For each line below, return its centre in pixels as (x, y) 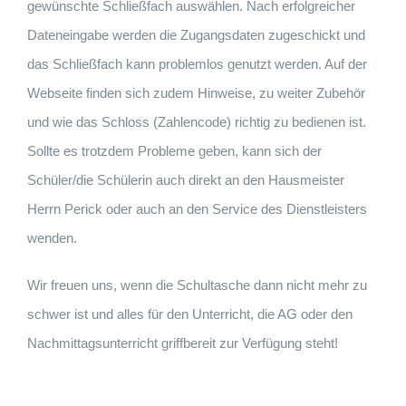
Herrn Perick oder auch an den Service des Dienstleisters (197, 208)
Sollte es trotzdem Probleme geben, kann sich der (174, 150)
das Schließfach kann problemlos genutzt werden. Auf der (197, 63)
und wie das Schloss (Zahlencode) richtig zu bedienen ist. (196, 121)
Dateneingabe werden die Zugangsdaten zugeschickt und (196, 34)
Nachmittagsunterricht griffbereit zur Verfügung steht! (182, 343)
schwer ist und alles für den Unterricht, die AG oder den (189, 314)
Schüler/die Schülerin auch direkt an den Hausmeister (185, 179)
